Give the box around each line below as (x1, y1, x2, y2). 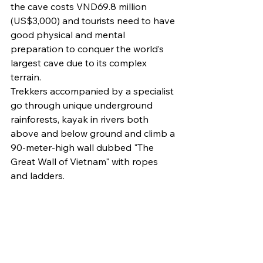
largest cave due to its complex (11, 57, 149, 69)
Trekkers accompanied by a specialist (11, 85, 176, 97)
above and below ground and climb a (11, 127, 177, 140)
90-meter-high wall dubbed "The (11, 141, 156, 154)
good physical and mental (11, 29, 127, 41)
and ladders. (11, 170, 65, 182)
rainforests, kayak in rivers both (11, 113, 151, 126)
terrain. (11, 71, 41, 83)
